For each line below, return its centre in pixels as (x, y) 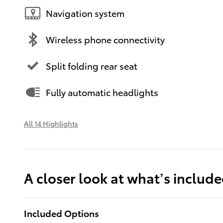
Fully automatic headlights (102, 92)
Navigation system (85, 13)
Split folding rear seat (92, 66)
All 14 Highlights (51, 123)
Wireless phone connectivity (105, 39)
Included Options (61, 213)
